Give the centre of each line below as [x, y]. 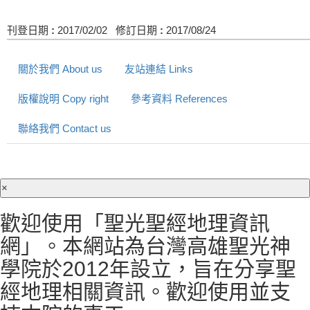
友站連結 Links [159, 69]
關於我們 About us [60, 69]
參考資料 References [179, 99]
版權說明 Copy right [63, 99]
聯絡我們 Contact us [65, 129]
